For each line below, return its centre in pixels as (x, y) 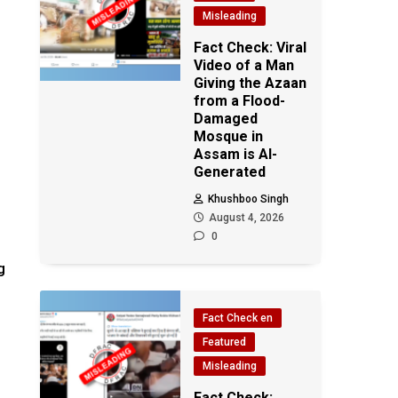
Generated (230, 172)
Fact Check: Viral (251, 48)
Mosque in (229, 136)
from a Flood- (240, 101)
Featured (225, 342)
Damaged (226, 119)
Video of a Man (244, 65)
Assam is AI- (236, 154)
